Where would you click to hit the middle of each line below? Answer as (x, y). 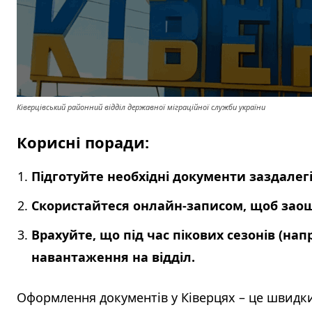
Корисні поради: (83, 142)
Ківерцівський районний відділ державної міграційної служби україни (141, 107)
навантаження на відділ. (113, 257)
